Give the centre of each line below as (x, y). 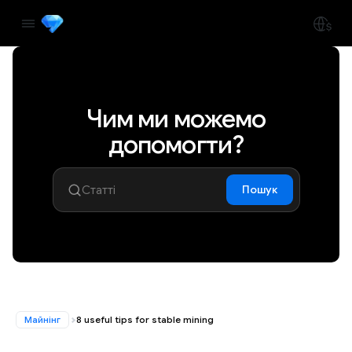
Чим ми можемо (176, 119)
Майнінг (42, 319)
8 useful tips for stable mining (145, 319)
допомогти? (176, 145)
